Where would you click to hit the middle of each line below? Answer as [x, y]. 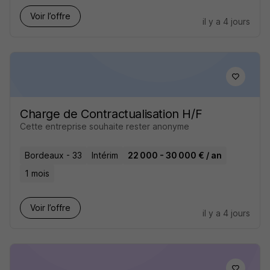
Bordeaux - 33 [53, 155]
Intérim [105, 155]
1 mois [37, 173]
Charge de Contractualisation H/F [111, 114]
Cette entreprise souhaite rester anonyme [105, 126]
